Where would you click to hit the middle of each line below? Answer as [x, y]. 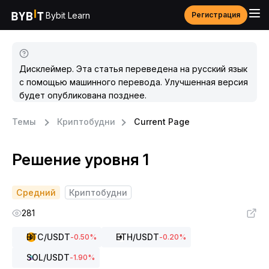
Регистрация [216, 15]
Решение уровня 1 [80, 159]
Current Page [162, 122]
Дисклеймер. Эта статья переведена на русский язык [133, 69]
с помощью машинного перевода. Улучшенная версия [134, 82]
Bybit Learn [68, 15]
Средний [36, 192]
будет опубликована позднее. [83, 95]
